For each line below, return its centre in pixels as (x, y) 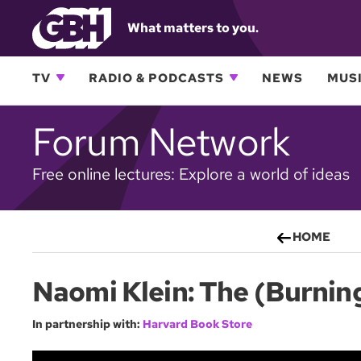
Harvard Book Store (197, 324)
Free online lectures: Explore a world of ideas (191, 174)
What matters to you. (193, 28)
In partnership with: (86, 324)
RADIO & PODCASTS (156, 78)
